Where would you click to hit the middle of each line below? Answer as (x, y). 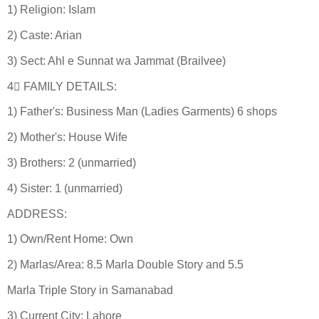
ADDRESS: (37, 214)
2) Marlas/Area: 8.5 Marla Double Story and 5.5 (127, 265)
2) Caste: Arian (45, 35)
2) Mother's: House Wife (67, 137)
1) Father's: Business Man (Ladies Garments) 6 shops (143, 112)
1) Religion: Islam (51, 10)
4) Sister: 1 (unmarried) (65, 188)
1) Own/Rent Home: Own (70, 239)
